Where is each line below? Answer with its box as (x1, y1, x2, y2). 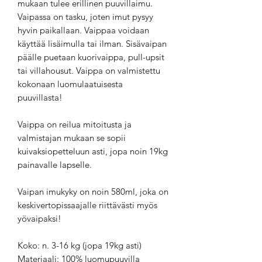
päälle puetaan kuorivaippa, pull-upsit (18, 51, 164, 63)
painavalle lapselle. (18, 158, 92, 170)
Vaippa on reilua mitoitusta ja (18, 118, 132, 130)
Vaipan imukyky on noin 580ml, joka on (18, 185, 168, 197)
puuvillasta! (18, 91, 63, 103)
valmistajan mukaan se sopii (18, 132, 126, 143)
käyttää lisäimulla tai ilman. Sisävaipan (18, 37, 167, 49)
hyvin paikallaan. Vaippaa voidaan (18, 24, 149, 36)
